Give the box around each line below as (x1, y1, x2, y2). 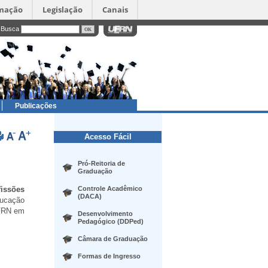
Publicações (15, 102, 57, 110)
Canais (102, 4, 128, 15)
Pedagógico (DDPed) (78, 218, 144, 225)
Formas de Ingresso (78, 252, 141, 260)
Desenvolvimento (78, 210, 133, 217)
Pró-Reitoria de (78, 160, 125, 167)
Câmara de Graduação (78, 235, 148, 242)
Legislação (42, 4, 83, 15)
